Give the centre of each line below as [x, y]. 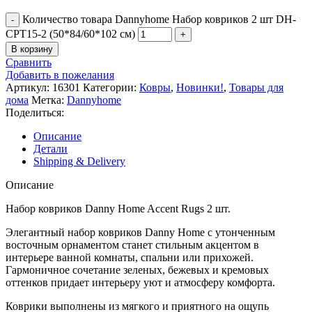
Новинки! [200, 87]
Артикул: [29, 87]
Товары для [256, 87]
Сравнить [29, 62]
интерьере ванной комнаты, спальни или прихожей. [130, 257]
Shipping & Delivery [79, 161]
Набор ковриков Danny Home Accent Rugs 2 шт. [118, 208]
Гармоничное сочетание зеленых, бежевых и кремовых [137, 270]
